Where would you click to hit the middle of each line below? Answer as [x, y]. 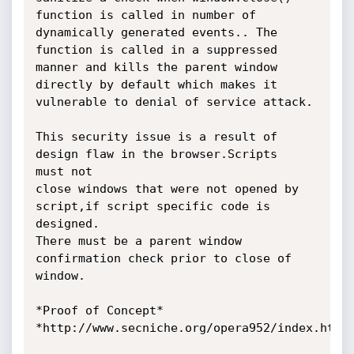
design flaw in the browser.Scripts [156, 154]
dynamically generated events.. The [156, 32]
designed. [67, 224]
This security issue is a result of [156, 137]
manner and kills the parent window [156, 67]
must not [64, 171]
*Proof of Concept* [99, 311]
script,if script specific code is [153, 206]
